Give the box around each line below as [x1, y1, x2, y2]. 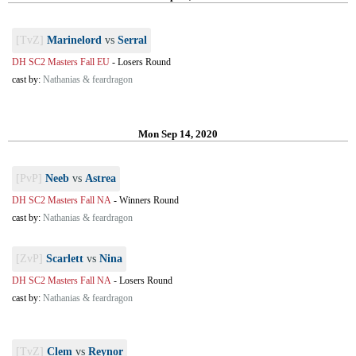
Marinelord [47, 34, 102, 46]
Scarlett [46, 253, 83, 265]
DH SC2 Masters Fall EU [12, 56, 110, 68]
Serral [118, 34, 147, 46]
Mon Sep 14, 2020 [138, 128, 218, 140]
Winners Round [119, 195, 179, 206]
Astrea [85, 172, 116, 184]
